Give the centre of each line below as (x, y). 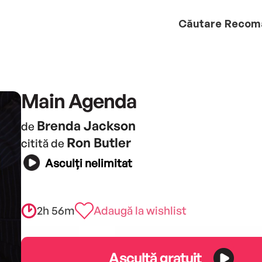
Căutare (200, 23)
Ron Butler (99, 142)
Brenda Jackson (86, 125)
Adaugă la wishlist (140, 210)
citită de (44, 143)
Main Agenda (79, 100)
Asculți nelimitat (88, 163)
